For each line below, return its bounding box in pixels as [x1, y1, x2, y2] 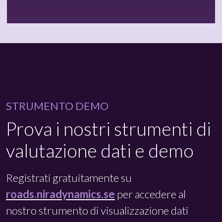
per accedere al [115, 187, 186, 201]
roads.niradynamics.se [6, 187, 115, 201]
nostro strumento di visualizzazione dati [6, 204, 188, 218]
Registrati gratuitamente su [6, 171, 132, 185]
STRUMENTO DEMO [6, 99, 109, 113]
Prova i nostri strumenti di [6, 117, 211, 140]
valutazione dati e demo [6, 139, 194, 162]
